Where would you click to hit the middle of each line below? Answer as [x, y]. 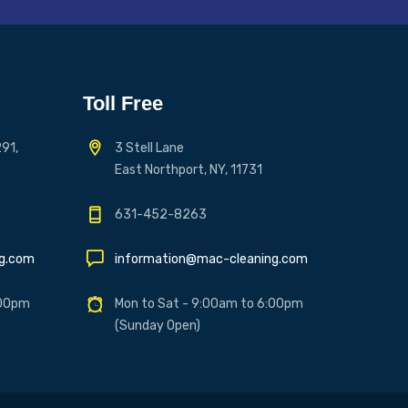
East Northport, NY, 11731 [189, 169]
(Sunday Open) [158, 325]
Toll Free [123, 103]
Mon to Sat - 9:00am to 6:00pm [209, 303]
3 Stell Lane [149, 148]
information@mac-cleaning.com [211, 259]
